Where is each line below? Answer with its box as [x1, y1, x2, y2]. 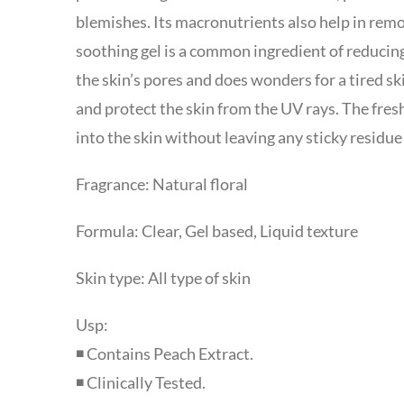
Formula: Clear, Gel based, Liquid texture [75, 221, 358, 242]
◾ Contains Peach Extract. [75, 344, 253, 364]
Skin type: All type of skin [75, 268, 251, 289]
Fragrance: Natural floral [75, 174, 248, 195]
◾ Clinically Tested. [75, 372, 206, 393]
